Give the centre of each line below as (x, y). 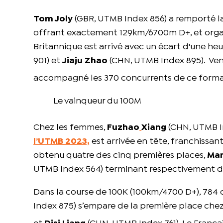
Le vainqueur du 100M (98, 102)
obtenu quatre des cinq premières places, (120, 156)
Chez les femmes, (70, 128)
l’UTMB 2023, (62, 142)
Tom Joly (53, 19)
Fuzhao (123, 128)
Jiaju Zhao (85, 61)
